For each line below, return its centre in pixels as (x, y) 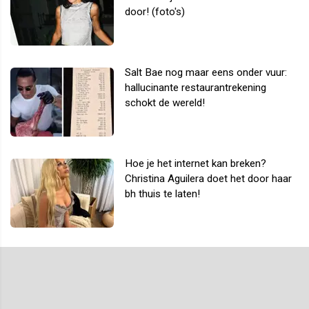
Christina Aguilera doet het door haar (208, 179)
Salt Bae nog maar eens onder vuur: (206, 73)
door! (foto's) (155, 12)
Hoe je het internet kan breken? (196, 164)
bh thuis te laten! (162, 194)
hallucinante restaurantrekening (196, 88)
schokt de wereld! (165, 103)
